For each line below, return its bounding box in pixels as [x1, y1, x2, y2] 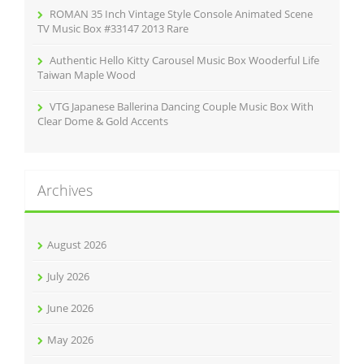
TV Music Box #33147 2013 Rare [37, 21, 188, 36]
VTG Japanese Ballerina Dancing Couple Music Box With [50, 99, 314, 114]
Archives [37, 180, 93, 200]
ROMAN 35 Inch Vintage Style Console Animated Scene [50, 6, 313, 21]
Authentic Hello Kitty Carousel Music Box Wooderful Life [50, 53, 319, 67]
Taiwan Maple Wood [37, 67, 136, 82]
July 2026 [47, 269, 89, 284]
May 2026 [47, 332, 93, 347]
